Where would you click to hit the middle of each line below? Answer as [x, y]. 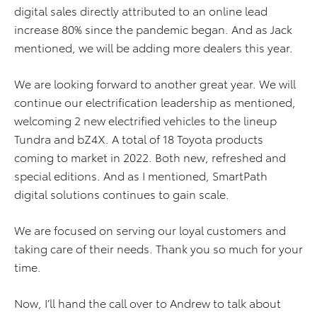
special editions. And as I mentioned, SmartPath [141, 175]
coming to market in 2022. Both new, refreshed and [150, 157]
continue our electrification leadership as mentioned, [155, 102]
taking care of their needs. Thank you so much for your [158, 248]
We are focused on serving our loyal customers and [150, 230]
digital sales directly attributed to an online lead [141, 10]
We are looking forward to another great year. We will [155, 83]
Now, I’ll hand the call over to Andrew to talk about [148, 302]
